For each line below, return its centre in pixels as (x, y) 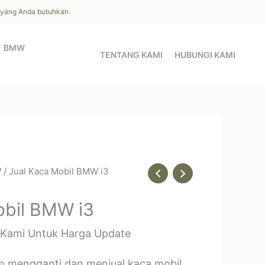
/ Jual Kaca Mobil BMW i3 (55, 171)
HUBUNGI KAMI (205, 55)
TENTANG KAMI (131, 55)
